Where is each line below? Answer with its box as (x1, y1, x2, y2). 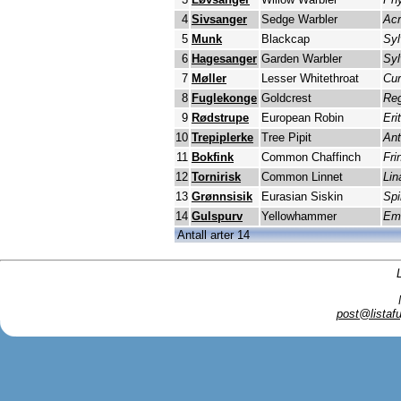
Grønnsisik (192, 190, 252, 204)
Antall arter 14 (177, 228, 250, 243)
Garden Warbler (261, 52, 342, 66)
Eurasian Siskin (261, 190, 343, 204)
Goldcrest (261, 91, 311, 106)
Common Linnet (261, 170, 343, 184)
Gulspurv (192, 209, 243, 224)
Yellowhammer (261, 209, 337, 224)
